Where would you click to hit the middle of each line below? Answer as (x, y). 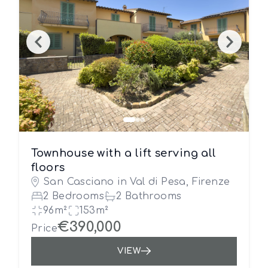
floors (48, 167)
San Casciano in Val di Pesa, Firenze (137, 182)
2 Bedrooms (74, 196)
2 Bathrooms (149, 196)
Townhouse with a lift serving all (124, 153)
